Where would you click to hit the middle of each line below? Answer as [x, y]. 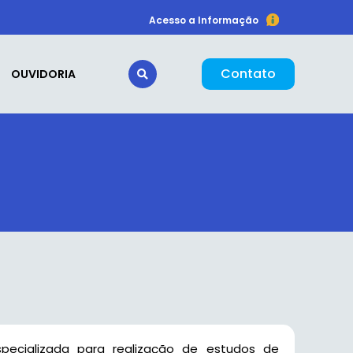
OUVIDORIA [43, 74]
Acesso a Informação [204, 20]
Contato [248, 74]
